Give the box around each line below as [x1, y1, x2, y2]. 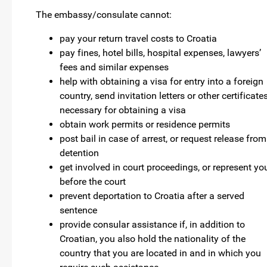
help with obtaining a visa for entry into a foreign [60, 76, 263, 87]
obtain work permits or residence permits [60, 119, 230, 130]
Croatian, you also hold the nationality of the [60, 233, 246, 244]
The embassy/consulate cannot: [36, 9, 172, 20]
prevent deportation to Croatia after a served [60, 190, 244, 201]
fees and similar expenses [60, 61, 169, 73]
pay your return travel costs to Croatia [60, 33, 217, 44]
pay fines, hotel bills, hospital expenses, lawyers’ [60, 47, 261, 58]
